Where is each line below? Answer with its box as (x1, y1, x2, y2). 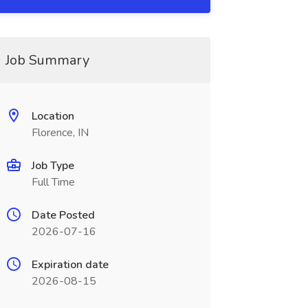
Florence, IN (31, 125, 89, 140)
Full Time (31, 175, 75, 190)
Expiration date (31, 257, 109, 272)
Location (31, 109, 74, 124)
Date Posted (31, 208, 95, 223)
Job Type (31, 158, 74, 173)
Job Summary (5, 51, 89, 69)
